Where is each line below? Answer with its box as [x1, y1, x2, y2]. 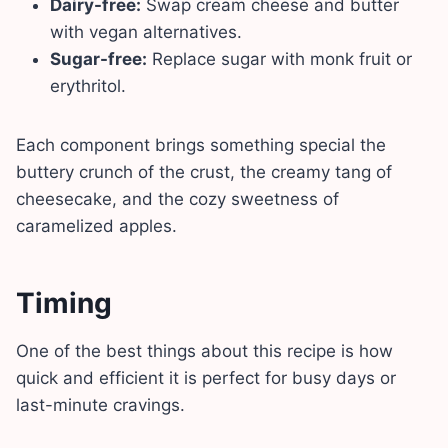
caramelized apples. [16, 216, 177, 237]
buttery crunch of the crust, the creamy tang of [16, 162, 392, 183]
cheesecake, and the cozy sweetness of [16, 189, 339, 210]
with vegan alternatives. [50, 22, 242, 43]
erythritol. [50, 76, 126, 97]
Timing [16, 286, 112, 321]
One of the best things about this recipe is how [16, 341, 393, 362]
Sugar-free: [50, 49, 147, 70]
